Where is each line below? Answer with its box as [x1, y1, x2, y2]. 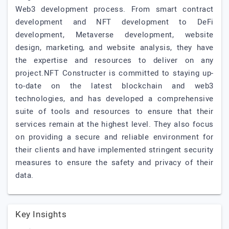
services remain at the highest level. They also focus [15, 119, 214, 130]
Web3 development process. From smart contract [15, 4, 214, 15]
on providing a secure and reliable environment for [15, 131, 214, 143]
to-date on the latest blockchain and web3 [15, 80, 214, 91]
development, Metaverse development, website [15, 29, 214, 40]
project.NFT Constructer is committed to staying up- [15, 67, 214, 79]
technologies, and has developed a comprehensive [15, 93, 214, 104]
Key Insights [15, 208, 67, 221]
